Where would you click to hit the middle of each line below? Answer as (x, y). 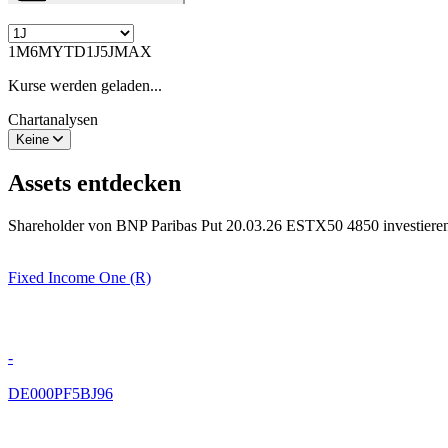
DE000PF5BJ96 (60, 393)
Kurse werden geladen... (85, 85)
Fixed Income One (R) (79, 277)
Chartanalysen (53, 119)
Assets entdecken (94, 182)
